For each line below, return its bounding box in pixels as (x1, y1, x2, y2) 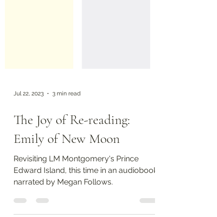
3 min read (52, 160, 80, 167)
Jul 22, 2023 (14, 160, 44, 167)
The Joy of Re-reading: (14, 181, 130, 198)
